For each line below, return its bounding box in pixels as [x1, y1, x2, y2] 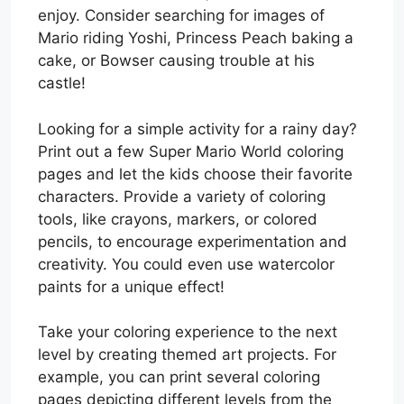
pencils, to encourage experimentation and [38, 232, 347, 251]
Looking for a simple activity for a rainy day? [38, 119, 357, 138]
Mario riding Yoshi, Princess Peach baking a [38, 29, 353, 48]
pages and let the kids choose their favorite [38, 164, 353, 183]
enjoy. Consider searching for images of [38, 6, 325, 25]
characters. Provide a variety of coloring [38, 187, 326, 206]
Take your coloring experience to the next [38, 323, 337, 342]
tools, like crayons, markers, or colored [38, 209, 317, 228]
